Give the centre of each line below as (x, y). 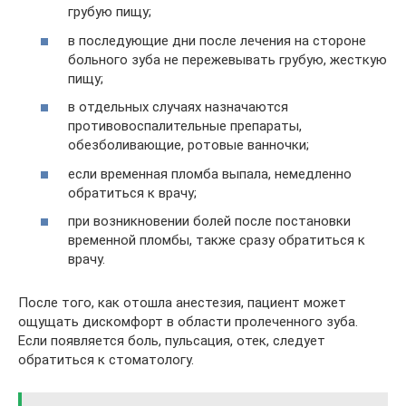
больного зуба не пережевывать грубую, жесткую (227, 59)
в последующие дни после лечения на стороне (217, 40)
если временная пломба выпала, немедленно (210, 174)
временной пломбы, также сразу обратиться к (217, 241)
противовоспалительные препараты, (185, 126)
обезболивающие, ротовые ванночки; (188, 145)
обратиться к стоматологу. (106, 360)
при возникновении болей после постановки (209, 222)
